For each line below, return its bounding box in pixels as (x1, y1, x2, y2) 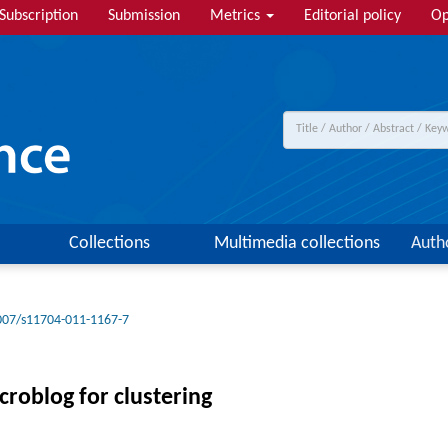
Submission (108, 8, 180, 24)
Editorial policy (304, 8, 401, 24)
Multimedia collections (214, 234, 380, 253)
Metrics (210, 8, 264, 24)
